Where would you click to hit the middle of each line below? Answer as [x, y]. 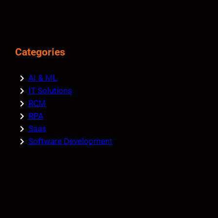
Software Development [70, 141]
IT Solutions [50, 91]
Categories [40, 52]
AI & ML [42, 78]
